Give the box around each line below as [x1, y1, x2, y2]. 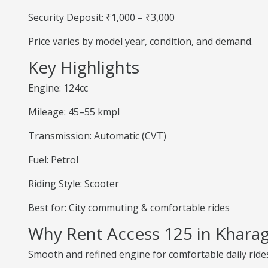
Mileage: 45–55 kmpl [28, 105, 120, 118]
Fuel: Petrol [28, 153, 78, 166]
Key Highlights [28, 56, 139, 78]
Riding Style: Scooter [28, 177, 119, 190]
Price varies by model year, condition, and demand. [28, 35, 253, 48]
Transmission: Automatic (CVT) [28, 129, 166, 142]
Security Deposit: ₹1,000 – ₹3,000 [28, 11, 175, 24]
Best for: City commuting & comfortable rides [28, 201, 230, 214]
